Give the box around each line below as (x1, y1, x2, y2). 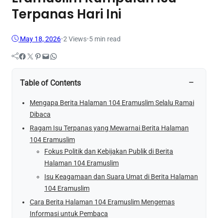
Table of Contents (20, 78, 81, 88)
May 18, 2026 (20, 35, 61, 43)
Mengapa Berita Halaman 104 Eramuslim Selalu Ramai (30, 98, 194, 107)
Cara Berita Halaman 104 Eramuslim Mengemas (30, 198, 175, 206)
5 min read (89, 35, 121, 43)
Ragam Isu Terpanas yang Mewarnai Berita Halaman (30, 124, 189, 132)
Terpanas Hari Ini (12, 5, 121, 23)
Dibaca (30, 110, 51, 118)
